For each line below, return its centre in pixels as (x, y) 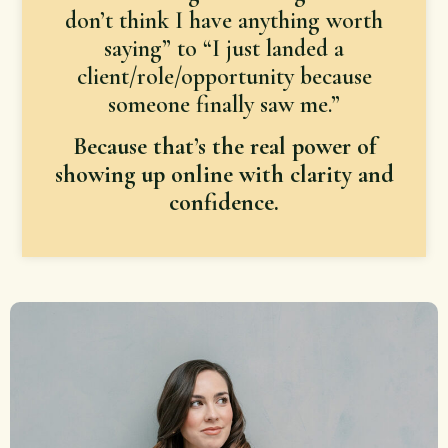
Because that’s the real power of (224, 147)
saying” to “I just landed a (224, 48)
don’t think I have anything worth (224, 20)
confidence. (224, 203)
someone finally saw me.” (224, 104)
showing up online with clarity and (224, 175)
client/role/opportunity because (224, 76)
